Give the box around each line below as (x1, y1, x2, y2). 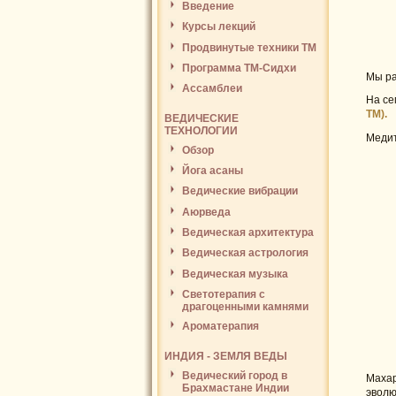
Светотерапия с (182, 287, 265, 301)
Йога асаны (182, 164, 243, 177)
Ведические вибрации (182, 185, 298, 198)
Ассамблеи (182, 82, 242, 95)
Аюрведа (182, 205, 231, 218)
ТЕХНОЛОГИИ (164, 124, 238, 137)
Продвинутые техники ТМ (182, 41, 316, 54)
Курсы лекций (182, 20, 255, 34)
